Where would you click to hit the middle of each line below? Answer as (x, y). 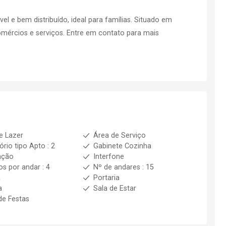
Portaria (106, 178)
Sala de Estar (115, 188)
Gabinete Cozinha (122, 146)
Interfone (108, 157)
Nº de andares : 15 (123, 167)
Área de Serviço (119, 135)
